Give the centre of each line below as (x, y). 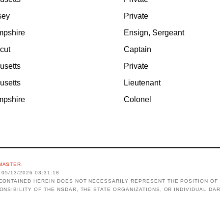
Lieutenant (142, 83)
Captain (137, 50)
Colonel (137, 100)
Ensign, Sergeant (154, 33)
